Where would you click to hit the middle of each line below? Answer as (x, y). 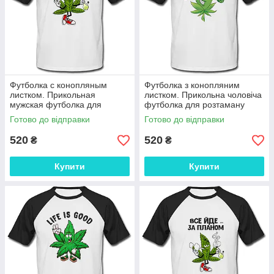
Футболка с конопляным (58, 85)
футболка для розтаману (194, 105)
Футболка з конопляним (192, 85)
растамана (31, 114)
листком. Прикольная (53, 95)
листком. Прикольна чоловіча (203, 95)
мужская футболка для (56, 105)
